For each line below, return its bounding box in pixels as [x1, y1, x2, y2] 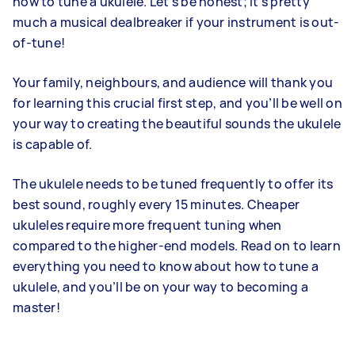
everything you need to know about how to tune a [13, 258, 319, 275]
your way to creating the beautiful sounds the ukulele [13, 115, 342, 132]
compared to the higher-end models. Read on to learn [13, 237, 341, 254]
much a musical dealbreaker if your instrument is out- [13, 13, 340, 31]
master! [13, 299, 60, 316]
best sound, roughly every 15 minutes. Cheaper [13, 196, 300, 213]
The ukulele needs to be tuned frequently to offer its [13, 175, 334, 193]
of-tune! [13, 34, 65, 52]
